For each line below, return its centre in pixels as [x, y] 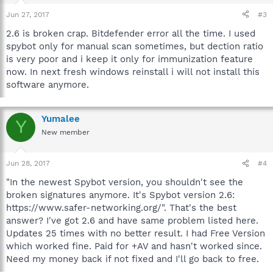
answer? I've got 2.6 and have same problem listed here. [132, 221]
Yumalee [61, 119]
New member [66, 132]
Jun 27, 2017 [28, 14]
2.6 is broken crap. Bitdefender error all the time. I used [131, 33]
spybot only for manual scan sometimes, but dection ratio [135, 46]
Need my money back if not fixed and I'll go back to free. [133, 259]
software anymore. [48, 84]
